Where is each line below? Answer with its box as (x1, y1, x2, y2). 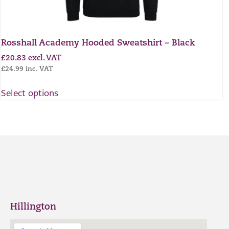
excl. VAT (28, 54, 61, 62)
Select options (1, 87, 58, 99)
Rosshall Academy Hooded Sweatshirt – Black (1, 39, 195, 48)
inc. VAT (26, 65, 53, 73)
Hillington (10, 202, 56, 212)
